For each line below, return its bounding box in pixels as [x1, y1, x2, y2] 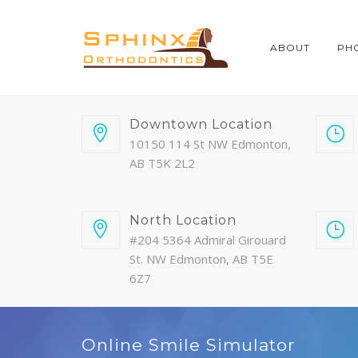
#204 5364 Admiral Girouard [129, 232, 286, 248]
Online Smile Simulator [82, 335, 295, 355]
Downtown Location [129, 117, 272, 132]
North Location [129, 213, 237, 228]
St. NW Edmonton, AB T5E [129, 251, 273, 267]
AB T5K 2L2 [129, 155, 195, 171]
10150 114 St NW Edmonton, [129, 136, 291, 152]
